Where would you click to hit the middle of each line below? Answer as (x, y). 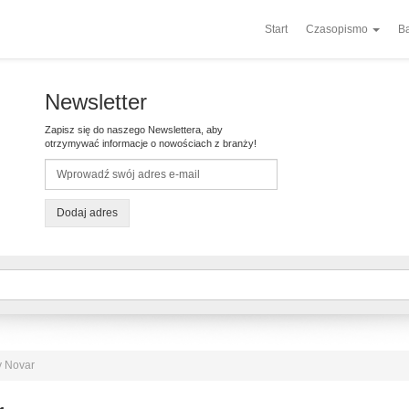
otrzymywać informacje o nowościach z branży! (151, 143)
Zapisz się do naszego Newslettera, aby (134, 130)
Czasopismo (338, 29)
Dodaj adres (87, 213)
